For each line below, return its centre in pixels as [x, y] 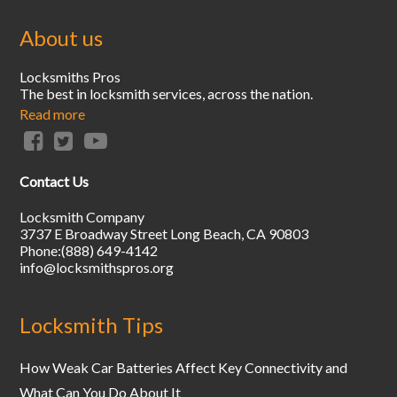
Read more [53, 113]
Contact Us [54, 182]
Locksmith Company [82, 217]
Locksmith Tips [92, 325]
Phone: [41, 251]
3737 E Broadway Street [94, 234]
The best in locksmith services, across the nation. [167, 93]
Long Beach [206, 234]
